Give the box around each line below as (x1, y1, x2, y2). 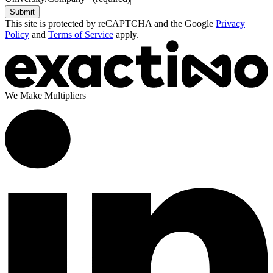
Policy (5, 29, 29, 40)
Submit (10, 7, 35, 16)
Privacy (216, 18, 245, 29)
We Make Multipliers (5, 90, 86, 101)
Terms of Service (48, 29, 113, 40)
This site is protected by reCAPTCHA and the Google (5, 18, 213, 29)
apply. (116, 29, 139, 40)
